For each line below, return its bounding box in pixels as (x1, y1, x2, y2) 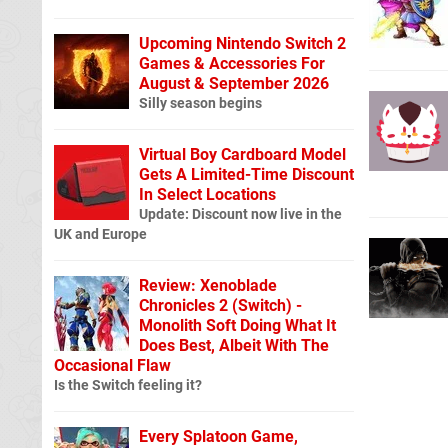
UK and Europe (54, 225, 147, 243)
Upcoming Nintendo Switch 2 (139, 33, 346, 53)
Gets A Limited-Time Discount (139, 164, 354, 184)
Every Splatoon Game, (139, 426, 298, 446)
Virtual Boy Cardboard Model (139, 144, 346, 164)
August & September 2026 (139, 73, 329, 93)
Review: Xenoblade (139, 275, 277, 295)
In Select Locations (139, 184, 276, 204)
